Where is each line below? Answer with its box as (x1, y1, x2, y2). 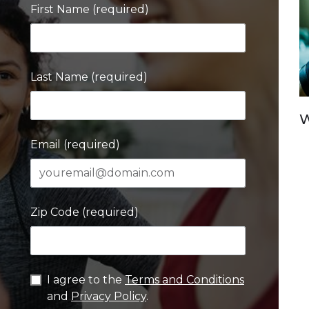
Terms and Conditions (125, 273, 244, 286)
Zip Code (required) (30, 206, 139, 219)
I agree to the (47, 273, 125, 286)
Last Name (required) (30, 70, 148, 83)
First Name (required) (30, 3, 149, 16)
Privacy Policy (71, 290, 146, 303)
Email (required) (30, 138, 120, 151)
